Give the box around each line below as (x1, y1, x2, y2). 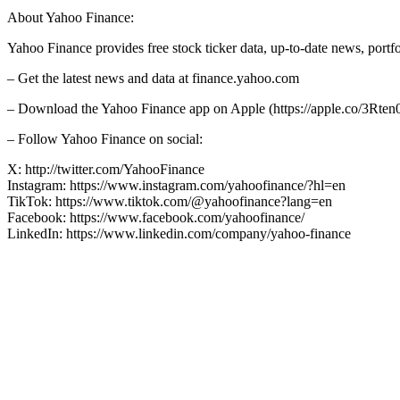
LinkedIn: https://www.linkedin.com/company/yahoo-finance (7, 225, 351, 241)
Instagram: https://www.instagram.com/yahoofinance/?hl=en (7, 177, 346, 193)
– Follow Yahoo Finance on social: (7, 130, 203, 146)
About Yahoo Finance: (7, 9, 134, 25)
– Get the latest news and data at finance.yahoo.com (7, 70, 299, 86)
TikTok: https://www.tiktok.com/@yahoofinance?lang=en (7, 193, 332, 209)
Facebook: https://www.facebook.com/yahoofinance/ (7, 209, 304, 225)
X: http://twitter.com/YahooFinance (7, 161, 204, 177)
